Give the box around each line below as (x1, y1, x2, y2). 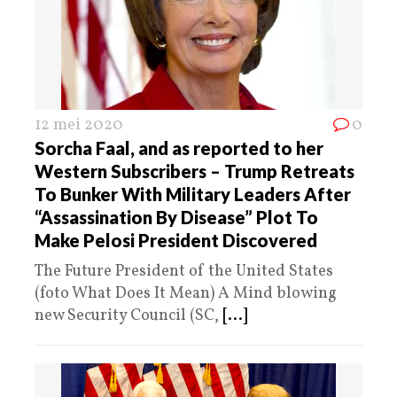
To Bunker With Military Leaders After (35, 183, 351, 205)
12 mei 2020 (35, 113, 123, 136)
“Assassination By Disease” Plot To (35, 206, 318, 228)
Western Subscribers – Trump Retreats (35, 160, 354, 182)
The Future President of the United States (35, 260, 333, 283)
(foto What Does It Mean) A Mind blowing (35, 282, 337, 305)
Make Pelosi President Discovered (35, 229, 317, 251)
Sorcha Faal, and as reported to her (35, 136, 323, 159)
